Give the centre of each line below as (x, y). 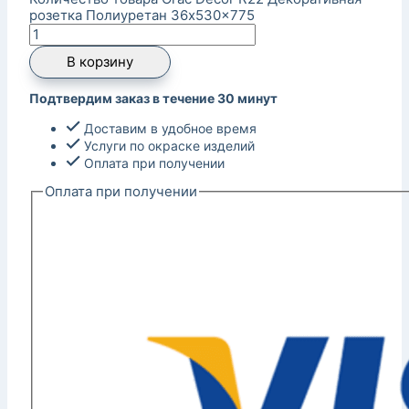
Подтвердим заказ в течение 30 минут (153, 98)
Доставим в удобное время (168, 128)
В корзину (100, 61)
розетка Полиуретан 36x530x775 (142, 15)
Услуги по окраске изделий (168, 145)
